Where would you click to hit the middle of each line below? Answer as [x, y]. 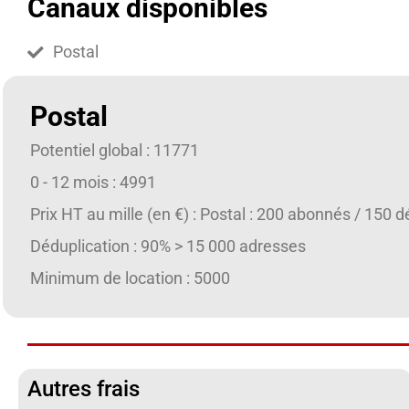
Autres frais [84, 389]
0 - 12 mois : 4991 [93, 183]
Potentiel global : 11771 [115, 151]
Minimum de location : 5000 [130, 278]
